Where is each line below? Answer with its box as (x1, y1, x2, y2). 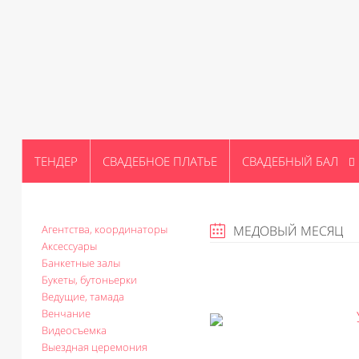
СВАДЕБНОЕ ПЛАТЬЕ (103, 153, 217, 169)
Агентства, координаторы (42, 222, 167, 236)
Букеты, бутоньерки (42, 272, 137, 287)
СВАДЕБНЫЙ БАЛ (242, 153, 338, 169)
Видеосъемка (42, 323, 107, 337)
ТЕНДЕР (34, 153, 78, 169)
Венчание (42, 306, 91, 321)
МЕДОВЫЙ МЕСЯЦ (233, 222, 344, 240)
